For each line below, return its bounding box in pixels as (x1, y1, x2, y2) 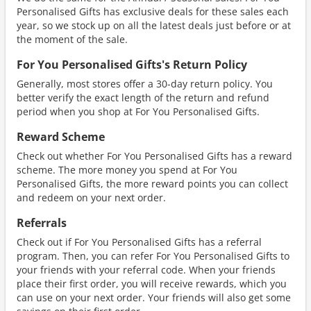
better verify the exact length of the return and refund (17, 90, 269, 104)
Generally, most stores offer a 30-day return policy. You (17, 76, 273, 90)
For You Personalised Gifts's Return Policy (17, 56, 247, 72)
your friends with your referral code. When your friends (17, 262, 276, 276)
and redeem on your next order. (17, 190, 166, 204)
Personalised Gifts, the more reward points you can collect (17, 176, 288, 190)
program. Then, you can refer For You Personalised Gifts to (17, 249, 289, 262)
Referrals (17, 215, 67, 230)
